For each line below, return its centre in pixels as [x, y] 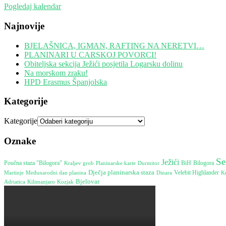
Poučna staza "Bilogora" [33, 163]
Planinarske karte [116, 163]
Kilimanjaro [41, 182]
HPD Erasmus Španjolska [66, 82]
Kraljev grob [79, 163]
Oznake [20, 141]
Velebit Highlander [196, 173]
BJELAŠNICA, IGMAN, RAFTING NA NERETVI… [114, 45]
